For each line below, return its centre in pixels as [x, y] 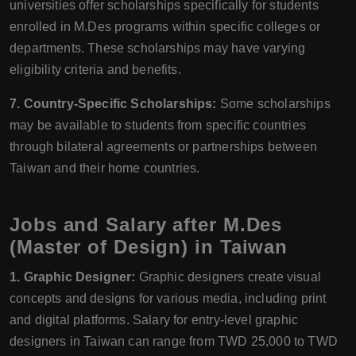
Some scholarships [273, 104]
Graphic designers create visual [228, 277]
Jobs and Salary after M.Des [146, 224]
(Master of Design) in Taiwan [149, 247]
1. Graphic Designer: [73, 277]
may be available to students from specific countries [158, 125]
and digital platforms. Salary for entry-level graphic [154, 320]
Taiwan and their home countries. [105, 168]
